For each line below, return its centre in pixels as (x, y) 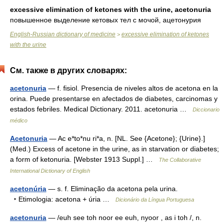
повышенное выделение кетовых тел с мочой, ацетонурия (106, 20)
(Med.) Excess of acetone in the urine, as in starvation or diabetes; (114, 149)
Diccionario (206, 110)
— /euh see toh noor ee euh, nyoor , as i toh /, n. (124, 218)
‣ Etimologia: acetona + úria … (63, 199)
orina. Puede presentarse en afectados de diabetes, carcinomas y (114, 99)
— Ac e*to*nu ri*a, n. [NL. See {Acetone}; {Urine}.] (126, 138)
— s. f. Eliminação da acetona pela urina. (112, 189)
